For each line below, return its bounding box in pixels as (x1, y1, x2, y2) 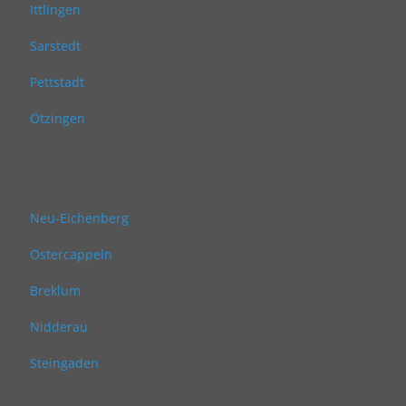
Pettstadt (30, 73, 84, 91)
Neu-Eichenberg (30, 209, 129, 227)
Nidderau (30, 318, 88, 335)
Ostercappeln (30, 246, 112, 263)
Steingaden (30, 354, 99, 372)
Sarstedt (30, 37, 81, 54)
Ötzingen (30, 110, 85, 127)
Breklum (30, 282, 81, 299)
